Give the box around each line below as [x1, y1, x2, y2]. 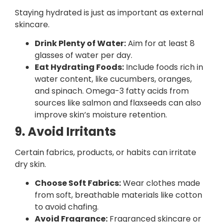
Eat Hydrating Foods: [35, 61, 124, 73]
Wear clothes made [121, 177, 200, 189]
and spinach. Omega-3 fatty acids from [35, 85, 189, 97]
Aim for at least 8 [126, 37, 195, 49]
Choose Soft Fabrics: [35, 177, 121, 189]
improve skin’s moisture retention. [35, 109, 167, 120]
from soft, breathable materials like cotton [35, 189, 202, 201]
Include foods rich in [124, 61, 203, 73]
